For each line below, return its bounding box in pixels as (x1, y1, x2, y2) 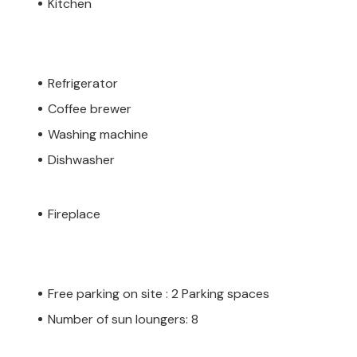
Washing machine (48, 125, 148, 143)
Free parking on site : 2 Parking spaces (48, 284, 269, 302)
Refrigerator (48, 74, 118, 92)
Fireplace (48, 205, 100, 222)
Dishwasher (48, 151, 115, 168)
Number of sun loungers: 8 (48, 310, 198, 328)
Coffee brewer (48, 100, 131, 117)
